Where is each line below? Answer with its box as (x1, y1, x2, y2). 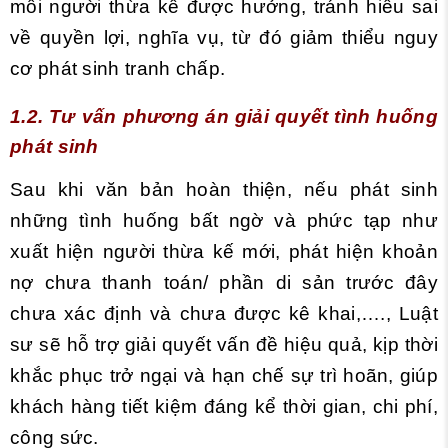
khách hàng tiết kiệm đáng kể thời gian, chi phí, (10, 396, 438, 417)
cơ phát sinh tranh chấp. (10, 58, 226, 79)
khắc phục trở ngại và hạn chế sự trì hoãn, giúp (10, 365, 438, 386)
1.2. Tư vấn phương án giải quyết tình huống (10, 106, 438, 127)
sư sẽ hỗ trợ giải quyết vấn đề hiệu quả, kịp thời (10, 334, 438, 355)
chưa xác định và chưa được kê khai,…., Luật (10, 303, 438, 324)
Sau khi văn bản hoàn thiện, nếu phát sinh (10, 179, 438, 200)
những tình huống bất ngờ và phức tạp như (10, 210, 438, 231)
